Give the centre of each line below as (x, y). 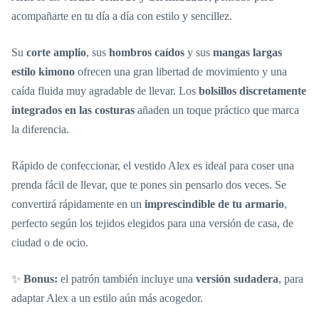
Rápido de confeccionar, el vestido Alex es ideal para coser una (153, 165)
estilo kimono (43, 71)
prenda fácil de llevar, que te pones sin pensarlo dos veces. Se (149, 184)
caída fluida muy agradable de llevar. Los (105, 90)
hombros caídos (147, 52)
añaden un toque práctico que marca (217, 110)
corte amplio (56, 52)
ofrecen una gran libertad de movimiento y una (181, 71)
